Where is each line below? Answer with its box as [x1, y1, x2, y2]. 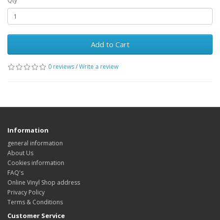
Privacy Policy [7, 188, 45, 196]
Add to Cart [90, 39, 130, 49]
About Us [7, 149, 33, 157]
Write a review [79, 62, 118, 71]
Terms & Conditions [7, 198, 63, 206]
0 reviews [48, 62, 74, 71]
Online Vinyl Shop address [7, 178, 80, 187]
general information [7, 139, 63, 147]
